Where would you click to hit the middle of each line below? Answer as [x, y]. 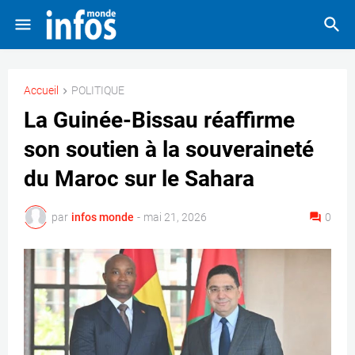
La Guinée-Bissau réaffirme [159, 120]
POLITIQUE [98, 90]
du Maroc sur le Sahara [139, 179]
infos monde [103, 217]
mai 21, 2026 [175, 217]
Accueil [41, 90]
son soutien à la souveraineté [169, 150]
